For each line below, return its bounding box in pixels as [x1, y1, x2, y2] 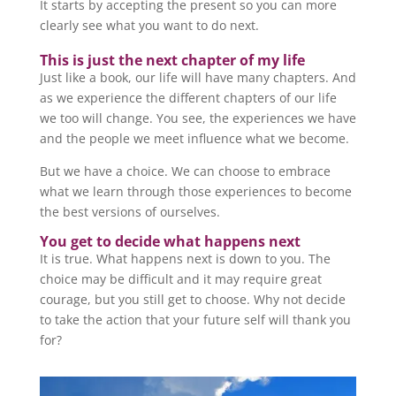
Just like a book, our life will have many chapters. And [39, 68, 356, 86]
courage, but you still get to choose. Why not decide [39, 290, 346, 308]
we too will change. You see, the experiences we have [39, 109, 356, 126]
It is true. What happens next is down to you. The [39, 249, 331, 267]
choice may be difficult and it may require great [39, 270, 322, 287]
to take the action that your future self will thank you [39, 310, 351, 328]
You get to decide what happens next [39, 231, 301, 251]
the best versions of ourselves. [39, 202, 220, 220]
